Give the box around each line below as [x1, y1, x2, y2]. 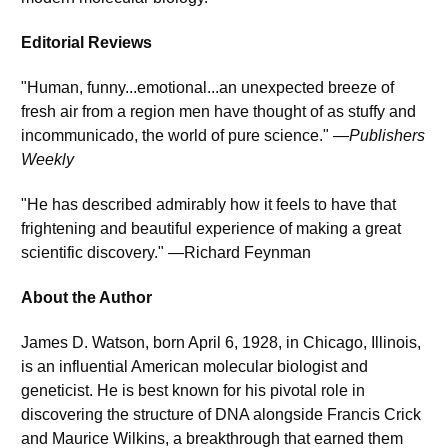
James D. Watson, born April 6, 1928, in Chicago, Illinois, [21, 334, 421, 352]
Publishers [349, 127, 425, 145]
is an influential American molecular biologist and [21, 358, 368, 376]
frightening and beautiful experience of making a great [21, 220, 401, 238]
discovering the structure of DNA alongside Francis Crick [21, 406, 421, 424]
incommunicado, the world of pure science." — [21, 127, 349, 145]
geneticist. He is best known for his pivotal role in [21, 382, 365, 400]
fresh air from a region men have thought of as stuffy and [21, 103, 416, 121]
